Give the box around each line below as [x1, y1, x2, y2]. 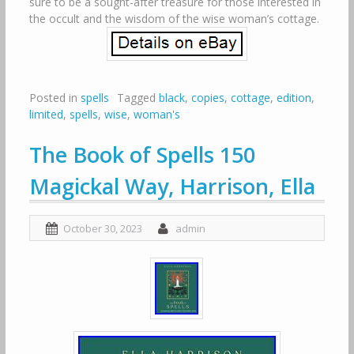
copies [190, 90, 224, 105]
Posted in [28, 90, 81, 105]
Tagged [116, 90, 159, 105]
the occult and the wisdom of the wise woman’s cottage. [28, 11, 319, 26]
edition [276, 90, 311, 105]
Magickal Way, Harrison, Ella [28, 171, 315, 201]
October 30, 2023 [62, 221, 142, 235]
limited [28, 107, 63, 122]
